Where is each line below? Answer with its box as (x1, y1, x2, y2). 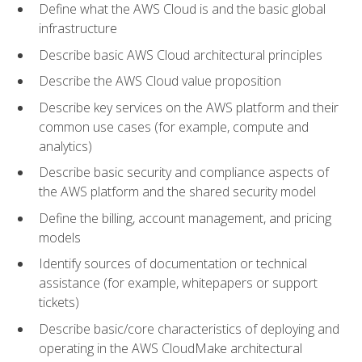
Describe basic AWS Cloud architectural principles (39, 45, 322, 64)
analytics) (39, 137, 92, 155)
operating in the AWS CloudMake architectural (39, 339, 302, 357)
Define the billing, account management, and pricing (39, 208, 331, 227)
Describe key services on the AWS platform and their (39, 98, 339, 116)
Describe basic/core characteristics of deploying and (39, 319, 339, 338)
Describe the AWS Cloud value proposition (39, 72, 281, 90)
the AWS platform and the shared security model (39, 183, 316, 201)
